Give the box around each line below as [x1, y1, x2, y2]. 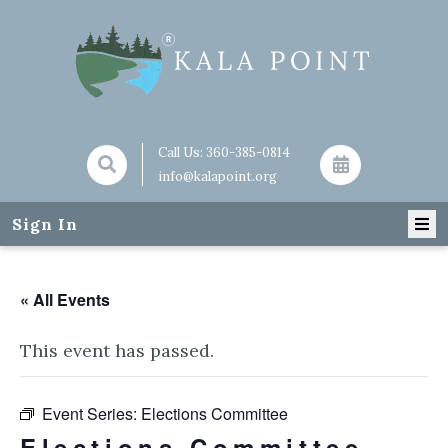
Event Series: [42, 402, 141, 425]
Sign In [12, 214, 78, 234]
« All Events [20, 288, 110, 311]
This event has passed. [20, 339, 214, 362]
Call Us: [158, 144, 207, 161]
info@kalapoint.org [158, 168, 278, 185]
